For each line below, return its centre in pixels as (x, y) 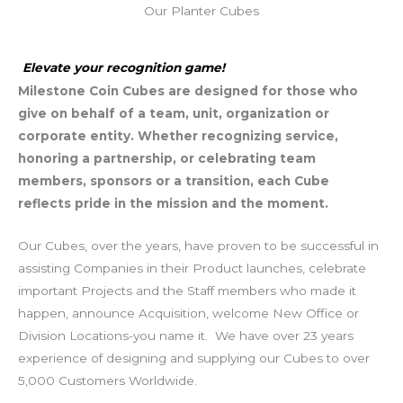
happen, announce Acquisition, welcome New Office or (188, 313)
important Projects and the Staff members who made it (187, 290)
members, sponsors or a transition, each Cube (174, 180)
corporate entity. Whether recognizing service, (178, 135)
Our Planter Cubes (201, 10)
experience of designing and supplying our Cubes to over (194, 358)
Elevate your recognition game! (127, 67)
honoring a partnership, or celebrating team (167, 158)
